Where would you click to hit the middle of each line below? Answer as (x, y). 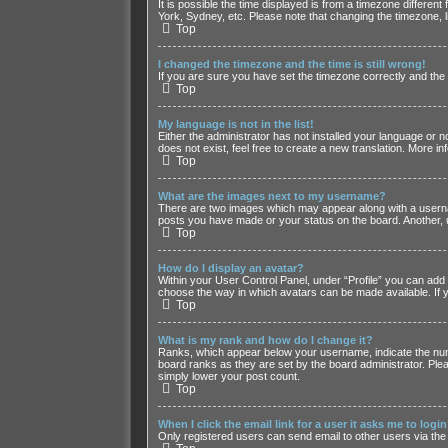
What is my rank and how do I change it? (265, 340)
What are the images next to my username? (271, 196)
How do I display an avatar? (230, 268)
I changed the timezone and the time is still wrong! (291, 64)
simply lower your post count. (228, 376)
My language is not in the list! (235, 124)
